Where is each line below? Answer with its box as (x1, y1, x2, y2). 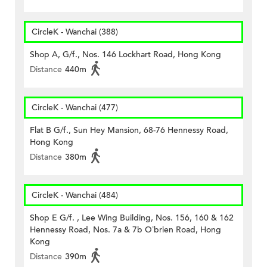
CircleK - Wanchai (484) (32, 190, 118, 201)
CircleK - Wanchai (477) (32, 102, 118, 114)
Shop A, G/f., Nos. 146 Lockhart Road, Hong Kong (30, 49, 221, 61)
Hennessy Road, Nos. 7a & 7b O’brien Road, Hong (30, 224, 221, 236)
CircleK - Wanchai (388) (32, 26, 118, 38)
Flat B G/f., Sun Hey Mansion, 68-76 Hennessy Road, (30, 125, 228, 136)
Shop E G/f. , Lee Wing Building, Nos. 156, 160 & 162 (30, 212, 234, 224)
